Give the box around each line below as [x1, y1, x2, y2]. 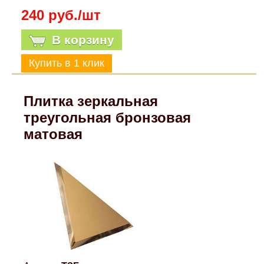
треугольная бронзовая [24, 110, 192, 126]
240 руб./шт [21, 7, 101, 24]
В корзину [51, 33, 114, 47]
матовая [24, 126, 83, 143]
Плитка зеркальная [24, 93, 159, 110]
